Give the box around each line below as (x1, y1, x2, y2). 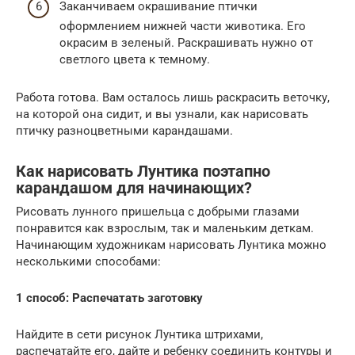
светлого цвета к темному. (59, 52, 210, 67)
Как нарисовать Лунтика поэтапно (16, 162, 270, 181)
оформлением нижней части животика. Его (59, 19, 306, 34)
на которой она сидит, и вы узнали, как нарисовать (16, 107, 308, 122)
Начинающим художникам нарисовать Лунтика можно (16, 238, 326, 253)
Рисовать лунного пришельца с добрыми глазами (16, 204, 300, 219)
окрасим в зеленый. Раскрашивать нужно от (59, 36, 313, 51)
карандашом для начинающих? (16, 178, 252, 197)
